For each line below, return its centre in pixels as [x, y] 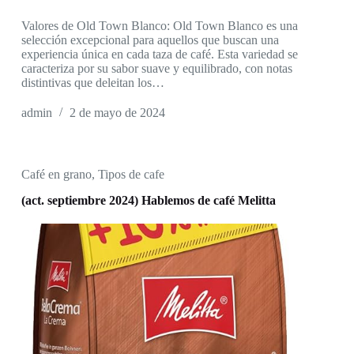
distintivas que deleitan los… [92, 83]
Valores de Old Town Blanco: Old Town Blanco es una [159, 26]
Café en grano [56, 175]
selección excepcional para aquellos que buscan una [150, 40]
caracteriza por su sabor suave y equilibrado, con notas [156, 69]
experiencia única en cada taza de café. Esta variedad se [159, 55]
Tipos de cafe [131, 175]
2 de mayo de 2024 [117, 113]
